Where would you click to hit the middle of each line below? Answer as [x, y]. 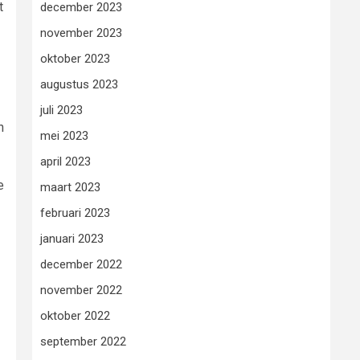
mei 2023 [64, 136]
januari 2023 [72, 239]
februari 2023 [75, 213]
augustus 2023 [79, 84]
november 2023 [81, 33]
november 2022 [81, 290]
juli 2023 [61, 110]
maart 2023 [70, 187]
